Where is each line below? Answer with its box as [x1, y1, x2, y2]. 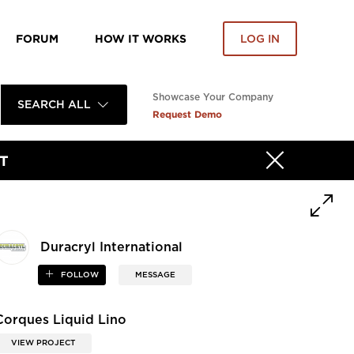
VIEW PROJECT [11, 338, 76, 347]
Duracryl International [40, 241, 183, 254]
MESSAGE [134, 271, 175, 280]
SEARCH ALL [17, 99, 91, 111]
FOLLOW [58, 271, 99, 280]
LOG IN [240, 33, 280, 45]
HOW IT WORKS [95, 32, 186, 44]
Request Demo [153, 109, 222, 119]
